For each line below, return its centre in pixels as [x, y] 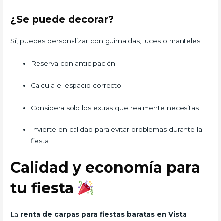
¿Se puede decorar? [62, 19]
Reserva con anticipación [73, 63]
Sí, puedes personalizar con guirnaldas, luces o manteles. [106, 41]
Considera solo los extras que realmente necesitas [115, 107]
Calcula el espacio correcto [76, 85]
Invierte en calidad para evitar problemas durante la [117, 129]
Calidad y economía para [106, 168]
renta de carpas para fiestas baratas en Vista [104, 214]
